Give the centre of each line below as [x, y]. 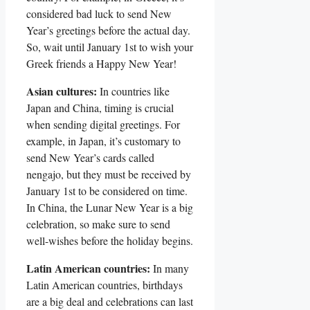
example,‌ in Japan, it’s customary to [103, 141]
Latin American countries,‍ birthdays [104, 285]
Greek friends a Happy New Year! [101, 64]
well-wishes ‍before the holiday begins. [110, 241]
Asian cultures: [62, 91]
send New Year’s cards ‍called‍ [90, 158]
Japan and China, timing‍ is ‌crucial [100, 108]
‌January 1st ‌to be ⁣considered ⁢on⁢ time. [107, 191]
